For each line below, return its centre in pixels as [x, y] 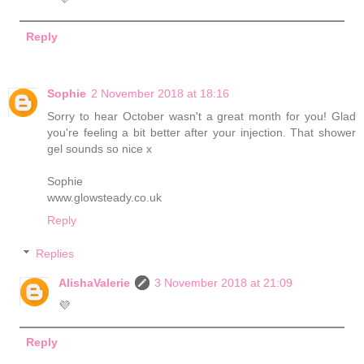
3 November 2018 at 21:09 [224, 283]
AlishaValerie [95, 283]
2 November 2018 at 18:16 [160, 93]
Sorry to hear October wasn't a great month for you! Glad [201, 116]
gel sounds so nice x [100, 148]
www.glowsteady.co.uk [104, 197]
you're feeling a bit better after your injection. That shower [201, 132]
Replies [55, 254]
